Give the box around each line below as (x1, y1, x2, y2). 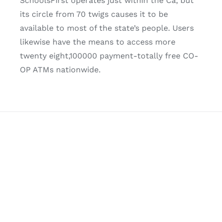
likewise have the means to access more (20, 37, 175, 47)
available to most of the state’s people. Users (20, 23, 194, 33)
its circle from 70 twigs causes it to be (20, 9, 168, 19)
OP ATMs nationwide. (20, 65, 101, 75)
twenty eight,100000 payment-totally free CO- (20, 51, 198, 61)
